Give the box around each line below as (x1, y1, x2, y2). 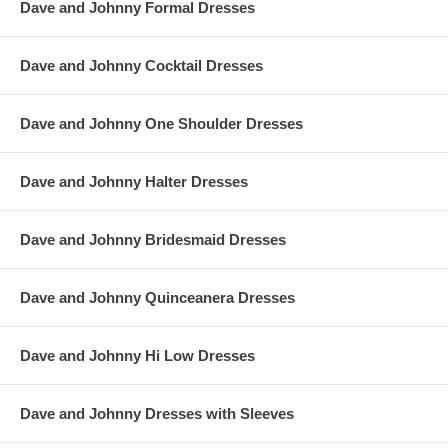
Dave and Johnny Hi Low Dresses (20, 347, 255, 364)
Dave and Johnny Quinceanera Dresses (20, 289, 295, 306)
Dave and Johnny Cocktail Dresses (20, 57, 263, 74)
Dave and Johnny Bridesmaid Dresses (20, 231, 286, 248)
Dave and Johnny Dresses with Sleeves (20, 405, 294, 422)
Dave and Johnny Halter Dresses (20, 173, 248, 190)
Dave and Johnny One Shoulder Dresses (20, 115, 303, 132)
